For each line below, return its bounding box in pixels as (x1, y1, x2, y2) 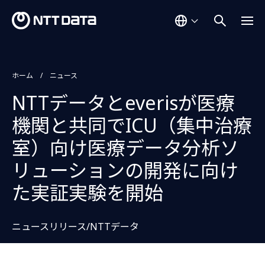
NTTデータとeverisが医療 (12, 90, 235, 115)
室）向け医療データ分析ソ (12, 135, 239, 160)
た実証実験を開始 (12, 180, 163, 205)
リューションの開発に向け (12, 157, 238, 183)
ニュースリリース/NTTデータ (12, 220, 139, 233)
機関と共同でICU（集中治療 (12, 112, 252, 138)
